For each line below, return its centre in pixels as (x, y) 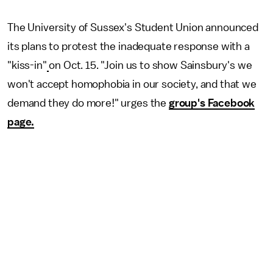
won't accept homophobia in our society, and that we (132, 84)
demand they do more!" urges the (88, 103)
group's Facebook (212, 103)
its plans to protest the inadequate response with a (129, 46)
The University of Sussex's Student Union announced (133, 27)
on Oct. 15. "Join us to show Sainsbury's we (151, 65)
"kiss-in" (27, 65)
